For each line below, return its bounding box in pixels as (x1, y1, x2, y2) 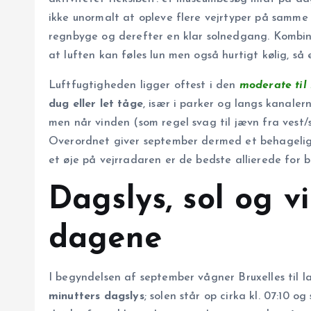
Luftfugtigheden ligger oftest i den (49, 80, 239, 92)
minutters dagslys (49, 291, 144, 303)
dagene (49, 224, 162, 255)
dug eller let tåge (49, 99, 143, 110)
